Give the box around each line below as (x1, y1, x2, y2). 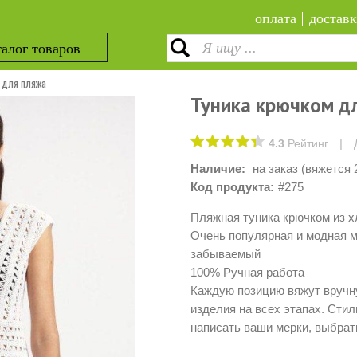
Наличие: (190, 162, 245, 175)
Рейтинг (284, 137, 328, 150)
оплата (255, 10, 296, 26)
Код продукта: (190, 180, 274, 194)
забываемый (190, 247, 261, 261)
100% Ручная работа (190, 265, 304, 279)
